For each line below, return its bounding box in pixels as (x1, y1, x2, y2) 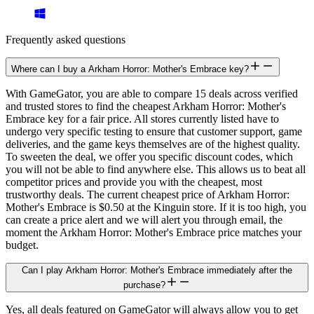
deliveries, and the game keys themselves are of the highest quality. (6, 138, 300, 151)
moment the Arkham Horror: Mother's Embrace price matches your (6, 226, 301, 239)
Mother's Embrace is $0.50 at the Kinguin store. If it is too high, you (6, 201, 306, 214)
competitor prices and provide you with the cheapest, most (6, 176, 262, 189)
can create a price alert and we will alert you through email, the (6, 214, 282, 226)
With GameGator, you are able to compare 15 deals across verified (6, 88, 298, 100)
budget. (6, 239, 39, 252)
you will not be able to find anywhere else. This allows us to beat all (6, 163, 306, 176)
